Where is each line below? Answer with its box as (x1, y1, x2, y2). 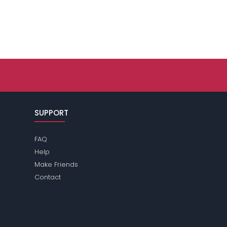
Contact (34, 172, 61, 182)
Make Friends (34, 160, 79, 170)
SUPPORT (34, 107, 69, 119)
